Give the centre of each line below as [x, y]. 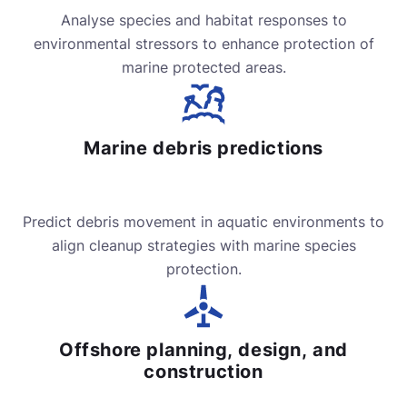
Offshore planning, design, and [203, 350]
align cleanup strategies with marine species [203, 246]
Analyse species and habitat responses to [203, 20]
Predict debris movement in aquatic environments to [203, 222]
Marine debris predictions [203, 149]
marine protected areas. [203, 68]
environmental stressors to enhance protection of [203, 44]
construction [203, 372]
